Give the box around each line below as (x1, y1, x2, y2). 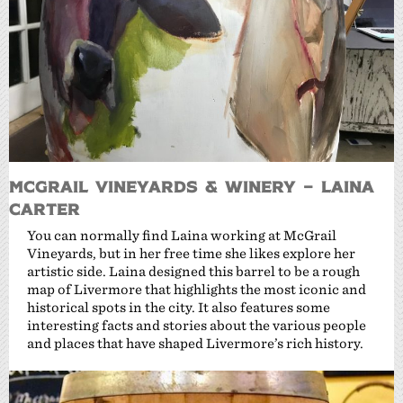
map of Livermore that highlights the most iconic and (27, 282, 366, 298)
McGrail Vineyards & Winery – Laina (9, 175, 374, 197)
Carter (9, 198, 80, 219)
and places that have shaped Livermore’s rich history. (27, 336, 363, 352)
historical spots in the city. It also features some (27, 300, 330, 316)
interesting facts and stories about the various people (27, 318, 366, 334)
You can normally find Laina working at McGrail (27, 228, 336, 244)
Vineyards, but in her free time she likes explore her (27, 246, 355, 262)
